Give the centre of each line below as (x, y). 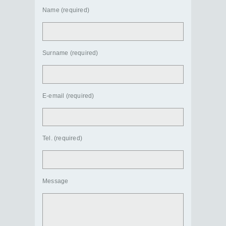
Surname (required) (70, 53)
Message (55, 181)
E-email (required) (68, 96)
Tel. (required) (62, 138)
